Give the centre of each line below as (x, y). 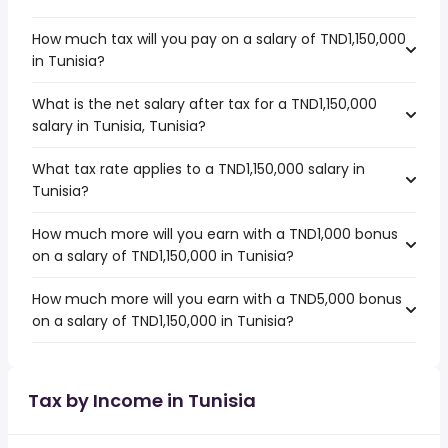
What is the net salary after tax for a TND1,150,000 (204, 104)
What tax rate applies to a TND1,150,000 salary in (198, 169)
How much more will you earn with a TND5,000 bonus (217, 299)
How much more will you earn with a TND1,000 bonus (215, 234)
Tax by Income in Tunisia (142, 400)
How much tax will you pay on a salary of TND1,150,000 (219, 39)
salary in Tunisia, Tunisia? (119, 126)
